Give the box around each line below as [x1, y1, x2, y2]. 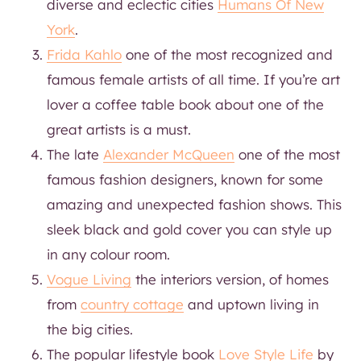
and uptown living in [184, 295, 319, 313]
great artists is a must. [47, 120, 191, 138]
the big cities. [47, 320, 133, 338]
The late [47, 145, 103, 163]
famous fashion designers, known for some [47, 170, 323, 188]
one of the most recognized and [122, 45, 333, 63]
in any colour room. [47, 245, 170, 263]
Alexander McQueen [103, 145, 234, 163]
